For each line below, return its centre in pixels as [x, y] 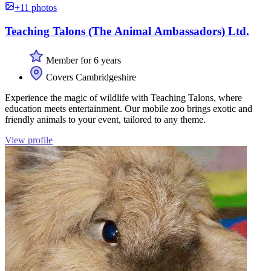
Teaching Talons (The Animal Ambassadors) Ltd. [127, 31]
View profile [29, 140]
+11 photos [36, 8]
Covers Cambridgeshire [90, 77]
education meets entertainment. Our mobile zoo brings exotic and [129, 109]
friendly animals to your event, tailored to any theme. [105, 120]
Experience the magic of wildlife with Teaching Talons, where [123, 98]
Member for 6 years [82, 60]
